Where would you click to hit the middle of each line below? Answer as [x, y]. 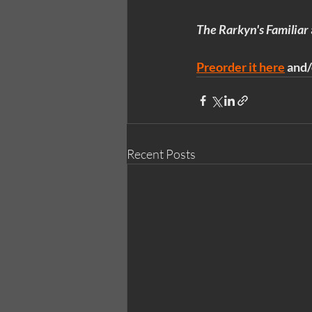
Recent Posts [161, 154]
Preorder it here [241, 67]
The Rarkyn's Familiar [252, 30]
